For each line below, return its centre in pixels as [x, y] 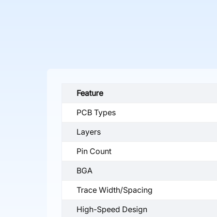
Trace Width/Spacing [115, 190]
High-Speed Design [112, 209]
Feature [90, 93]
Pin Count [94, 151]
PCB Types [96, 112]
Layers [89, 132]
